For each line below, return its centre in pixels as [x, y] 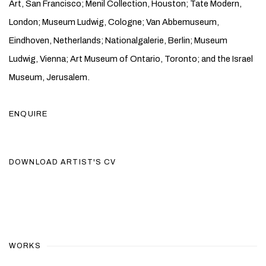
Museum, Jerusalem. [51, 77]
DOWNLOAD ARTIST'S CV [63, 162]
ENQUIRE [30, 114]
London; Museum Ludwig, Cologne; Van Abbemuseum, [114, 22]
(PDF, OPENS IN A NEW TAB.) [69, 180]
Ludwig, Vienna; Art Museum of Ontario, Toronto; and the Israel [131, 59]
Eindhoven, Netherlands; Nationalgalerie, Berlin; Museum [118, 40]
